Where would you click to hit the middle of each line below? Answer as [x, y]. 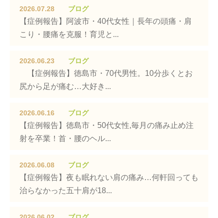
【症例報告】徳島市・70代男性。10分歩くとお [106, 73]
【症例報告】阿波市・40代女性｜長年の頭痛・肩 [106, 21]
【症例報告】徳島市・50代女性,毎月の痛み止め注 [107, 125]
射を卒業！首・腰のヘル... [65, 138]
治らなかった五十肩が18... [66, 191]
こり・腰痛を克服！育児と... [69, 34]
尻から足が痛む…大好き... [65, 86]
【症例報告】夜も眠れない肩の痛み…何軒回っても [109, 177]
